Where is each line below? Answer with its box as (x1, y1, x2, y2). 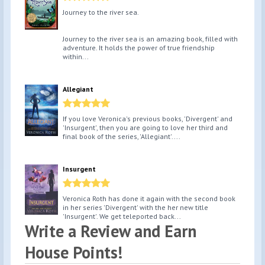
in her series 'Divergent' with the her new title (63, 203, 208, 212)
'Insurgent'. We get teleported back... (63, 212, 181, 221)
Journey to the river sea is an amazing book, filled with (63, 34, 238, 44)
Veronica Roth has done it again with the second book (63, 194, 235, 203)
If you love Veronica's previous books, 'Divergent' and (63, 114, 232, 124)
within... (63, 52, 89, 62)
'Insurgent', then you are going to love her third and (63, 123, 228, 132)
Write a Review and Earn (25, 220, 196, 243)
